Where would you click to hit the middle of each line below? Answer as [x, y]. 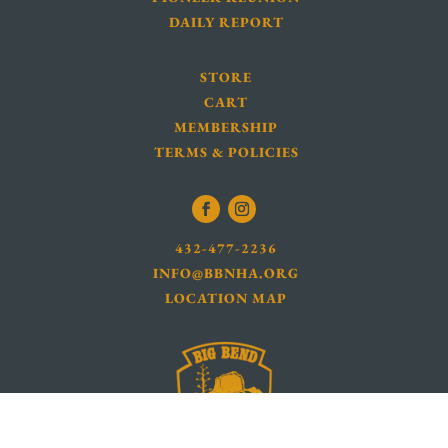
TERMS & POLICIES [226, 152]
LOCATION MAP [226, 298]
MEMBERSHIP [226, 127]
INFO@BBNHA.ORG [226, 273]
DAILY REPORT [226, 22]
